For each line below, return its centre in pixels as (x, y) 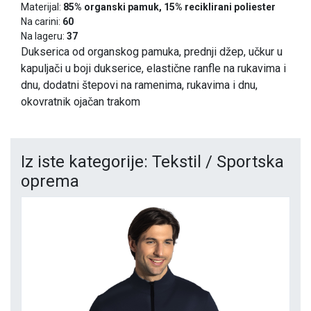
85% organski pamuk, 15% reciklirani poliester (169, 7)
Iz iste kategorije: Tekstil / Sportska (152, 162)
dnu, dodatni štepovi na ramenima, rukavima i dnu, (139, 85)
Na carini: (42, 22)
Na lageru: (44, 36)
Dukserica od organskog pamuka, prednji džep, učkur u (152, 52)
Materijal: (42, 7)
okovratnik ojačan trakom (81, 102)
